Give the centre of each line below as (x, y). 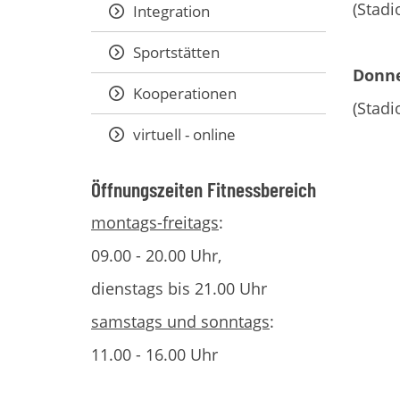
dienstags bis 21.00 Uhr (179, 288)
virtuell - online (184, 134)
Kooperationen (185, 93)
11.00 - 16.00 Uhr (154, 354)
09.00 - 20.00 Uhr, (156, 255)
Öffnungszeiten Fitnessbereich (204, 189)
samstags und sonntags (180, 321)
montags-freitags (155, 222)
